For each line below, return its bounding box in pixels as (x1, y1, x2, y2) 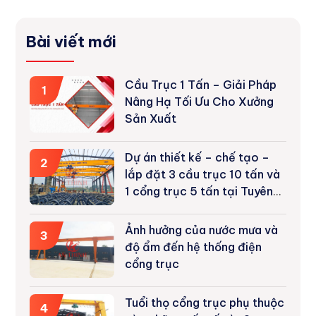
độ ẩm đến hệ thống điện (125, 239, 262, 254)
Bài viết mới (26, 31, 117, 51)
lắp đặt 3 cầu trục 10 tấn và (125, 166, 281, 181)
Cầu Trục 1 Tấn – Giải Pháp (125, 77, 277, 92)
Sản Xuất (125, 111, 177, 126)
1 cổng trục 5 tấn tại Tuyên (125, 183, 274, 198)
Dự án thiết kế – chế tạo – (125, 150, 270, 164)
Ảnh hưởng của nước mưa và (125, 222, 279, 237)
